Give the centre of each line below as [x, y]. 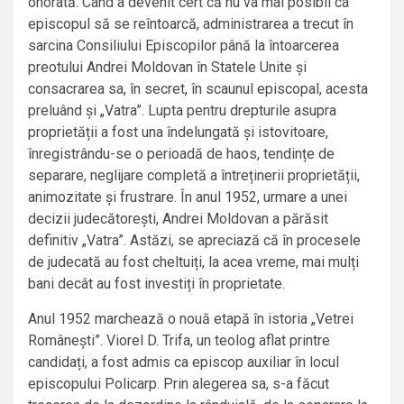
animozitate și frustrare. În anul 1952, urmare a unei [188, 197]
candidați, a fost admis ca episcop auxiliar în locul [184, 363]
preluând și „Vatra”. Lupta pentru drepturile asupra [182, 111]
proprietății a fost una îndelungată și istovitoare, [178, 133]
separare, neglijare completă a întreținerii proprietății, [194, 176]
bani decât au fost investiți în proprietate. [156, 284]
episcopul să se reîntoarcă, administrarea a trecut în [191, 24]
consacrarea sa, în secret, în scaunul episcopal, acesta [198, 89]
